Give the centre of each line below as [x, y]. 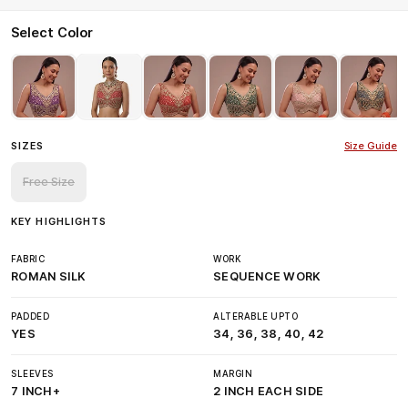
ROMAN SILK [49, 276]
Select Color [52, 33]
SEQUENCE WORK [267, 276]
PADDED [30, 316]
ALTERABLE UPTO [255, 316]
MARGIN [233, 373]
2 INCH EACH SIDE [269, 391]
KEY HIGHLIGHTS [59, 222]
